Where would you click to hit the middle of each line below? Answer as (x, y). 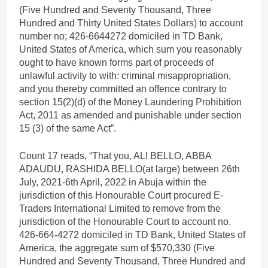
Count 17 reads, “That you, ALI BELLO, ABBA (115, 156)
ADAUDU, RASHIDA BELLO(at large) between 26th (130, 169)
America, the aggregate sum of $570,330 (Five (117, 248)
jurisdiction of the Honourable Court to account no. (125, 221)
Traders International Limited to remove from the (120, 208)
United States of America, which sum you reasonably (130, 49)
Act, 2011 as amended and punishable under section (130, 115)
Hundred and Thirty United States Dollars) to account (131, 23)
